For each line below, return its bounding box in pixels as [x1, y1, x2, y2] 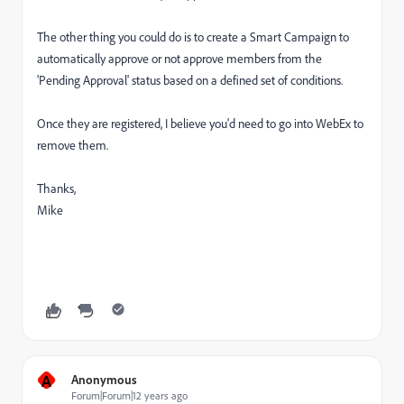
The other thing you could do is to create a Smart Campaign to [37, 29, 349, 45]
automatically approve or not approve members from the [37, 50, 322, 67]
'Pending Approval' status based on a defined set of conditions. [37, 72, 345, 88]
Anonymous [71, 372, 137, 387]
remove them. [37, 137, 108, 153]
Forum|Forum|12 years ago [71, 389, 188, 402]
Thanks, [37, 180, 76, 197]
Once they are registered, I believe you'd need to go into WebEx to [37, 115, 363, 132]
